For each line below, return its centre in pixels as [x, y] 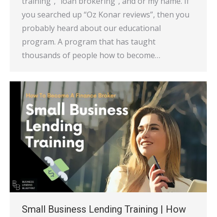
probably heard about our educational [91, 28]
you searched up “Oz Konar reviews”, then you [106, 15]
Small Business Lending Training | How [104, 209]
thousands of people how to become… [91, 55]
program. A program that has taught [89, 42]
